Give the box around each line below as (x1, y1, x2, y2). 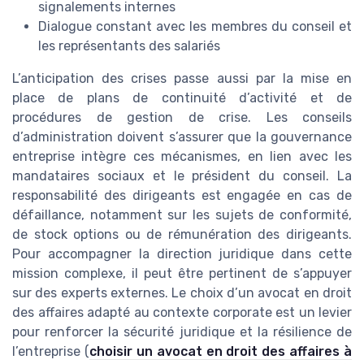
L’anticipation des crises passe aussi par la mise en (12, 70, 352, 86)
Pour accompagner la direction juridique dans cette (12, 245, 352, 262)
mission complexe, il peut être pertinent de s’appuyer (12, 265, 352, 281)
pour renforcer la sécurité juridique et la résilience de (12, 323, 352, 340)
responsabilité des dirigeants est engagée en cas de (12, 187, 352, 203)
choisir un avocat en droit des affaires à (89, 343, 352, 359)
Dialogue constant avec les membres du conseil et (38, 18, 352, 34)
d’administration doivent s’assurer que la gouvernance (12, 128, 352, 145)
